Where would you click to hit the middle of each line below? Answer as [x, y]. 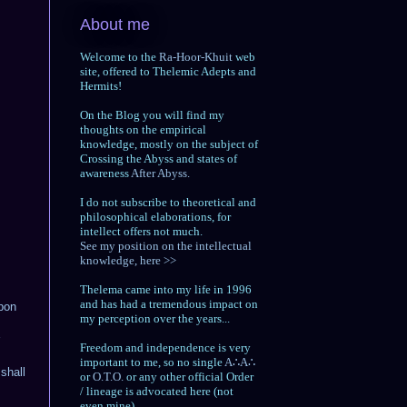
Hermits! [101, 86]
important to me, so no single [152, 362]
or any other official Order [189, 377]
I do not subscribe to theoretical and [168, 203]
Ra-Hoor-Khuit [196, 57]
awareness [105, 174]
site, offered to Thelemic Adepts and [168, 72]
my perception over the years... [155, 319]
